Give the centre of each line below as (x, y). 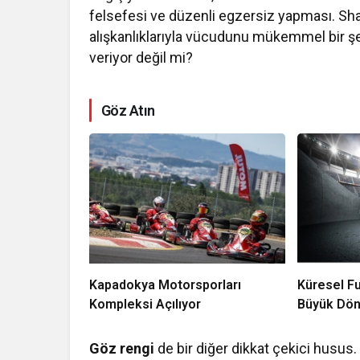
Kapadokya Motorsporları (165, 285)
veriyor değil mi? (141, 57)
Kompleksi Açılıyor (145, 305)
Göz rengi (122, 349)
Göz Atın (128, 110)
